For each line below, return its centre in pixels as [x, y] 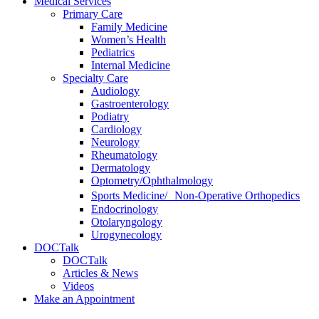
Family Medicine [129, 27]
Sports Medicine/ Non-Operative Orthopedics [195, 195]
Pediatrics [113, 52]
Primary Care [93, 14]
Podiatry [110, 116]
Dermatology [121, 168]
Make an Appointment [84, 299]
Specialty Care [95, 78]
